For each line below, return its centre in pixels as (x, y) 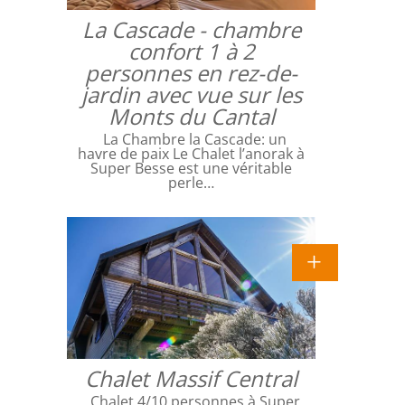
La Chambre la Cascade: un (191, 140)
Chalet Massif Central (191, 378)
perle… (191, 183)
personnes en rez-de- (191, 73)
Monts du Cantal (191, 117)
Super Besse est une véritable (191, 169)
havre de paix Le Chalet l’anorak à (191, 154)
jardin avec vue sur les (191, 95)
